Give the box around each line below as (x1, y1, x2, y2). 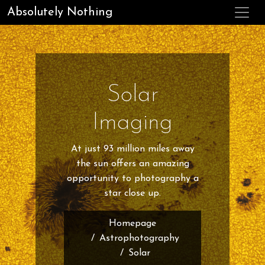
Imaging (92, 112, 173, 135)
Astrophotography (99, 234, 179, 243)
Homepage (109, 219, 156, 228)
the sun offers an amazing (76, 159, 189, 169)
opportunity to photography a (66, 174, 199, 183)
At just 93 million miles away (70, 144, 195, 154)
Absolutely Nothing (7, 7, 112, 18)
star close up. (104, 189, 161, 198)
